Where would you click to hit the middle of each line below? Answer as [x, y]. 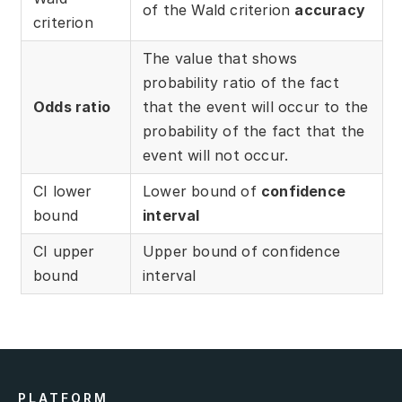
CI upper [64, 252]
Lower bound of [202, 192]
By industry [79, 95]
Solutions [82, 54]
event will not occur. [216, 156]
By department [93, 134]
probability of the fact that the [254, 131]
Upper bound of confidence [241, 252]
